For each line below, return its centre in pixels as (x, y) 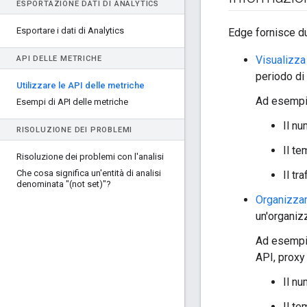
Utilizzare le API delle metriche (81, 85)
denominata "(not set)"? (64, 184)
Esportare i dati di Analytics (70, 30)
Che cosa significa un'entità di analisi (89, 173)
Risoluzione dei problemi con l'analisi (90, 157)
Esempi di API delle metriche (72, 102)
